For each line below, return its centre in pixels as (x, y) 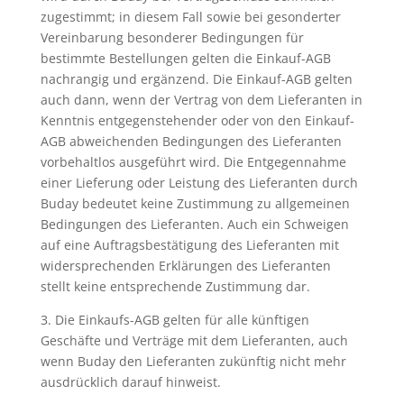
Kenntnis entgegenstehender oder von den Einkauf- (197, 120)
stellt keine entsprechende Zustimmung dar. (175, 286)
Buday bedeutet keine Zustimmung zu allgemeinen (195, 203)
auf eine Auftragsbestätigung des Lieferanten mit (189, 245)
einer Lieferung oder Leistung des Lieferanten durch (199, 183)
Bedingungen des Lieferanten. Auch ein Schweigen (194, 224)
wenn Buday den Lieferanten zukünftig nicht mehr (193, 361)
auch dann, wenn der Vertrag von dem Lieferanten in (201, 100)
